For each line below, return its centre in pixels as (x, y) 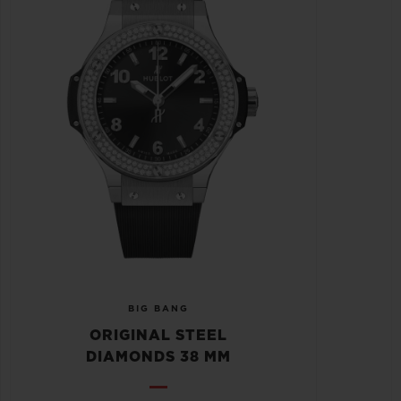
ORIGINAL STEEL (158, 336)
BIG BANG (158, 309)
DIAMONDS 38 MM (158, 358)
